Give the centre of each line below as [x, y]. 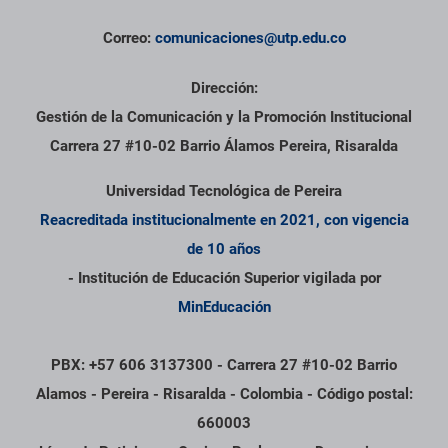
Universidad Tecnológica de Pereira [224, 191]
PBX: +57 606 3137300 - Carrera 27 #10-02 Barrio [224, 365]
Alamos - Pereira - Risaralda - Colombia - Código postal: [224, 394]
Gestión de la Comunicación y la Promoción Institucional [224, 117]
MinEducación [224, 307]
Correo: [128, 38]
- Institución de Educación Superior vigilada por [224, 278]
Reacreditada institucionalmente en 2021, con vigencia [224, 220]
